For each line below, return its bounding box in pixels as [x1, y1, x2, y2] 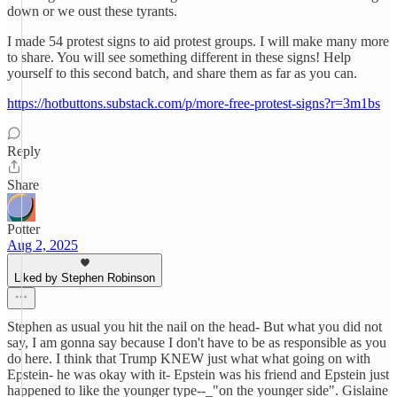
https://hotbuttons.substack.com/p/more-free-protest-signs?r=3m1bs [7, 96, 380, 111]
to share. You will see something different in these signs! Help [7, 50, 351, 65]
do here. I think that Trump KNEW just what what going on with [7, 351, 370, 366]
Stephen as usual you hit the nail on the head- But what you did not [7, 319, 382, 334]
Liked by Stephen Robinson [14, 271, 155, 284]
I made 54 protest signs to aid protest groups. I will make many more [7, 34, 389, 49]
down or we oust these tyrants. [7, 4, 177, 19]
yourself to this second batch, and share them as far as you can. [7, 66, 357, 81]
